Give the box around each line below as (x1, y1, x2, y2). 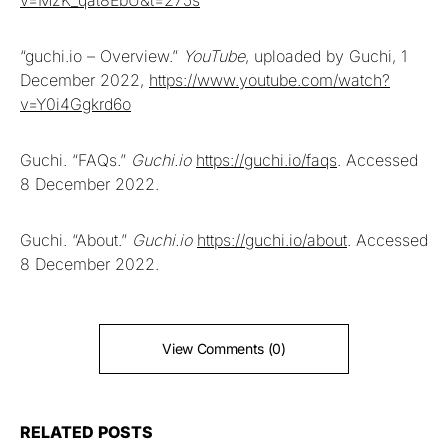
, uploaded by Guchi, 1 (245, 45, 407, 66)
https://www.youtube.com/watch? (149, 69, 390, 90)
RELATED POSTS (20, 421, 153, 442)
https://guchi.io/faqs (196, 149, 337, 170)
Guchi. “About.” (20, 229, 132, 250)
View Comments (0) (162, 339, 286, 357)
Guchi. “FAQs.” (20, 149, 131, 170)
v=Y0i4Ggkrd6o (20, 93, 131, 114)
